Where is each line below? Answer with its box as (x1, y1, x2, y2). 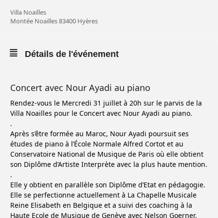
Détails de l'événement (25, 49, 119, 59)
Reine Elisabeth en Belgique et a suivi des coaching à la (10, 200, 192, 210)
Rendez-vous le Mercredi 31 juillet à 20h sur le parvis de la (10, 98, 202, 108)
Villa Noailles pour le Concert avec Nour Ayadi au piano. (10, 109, 192, 118)
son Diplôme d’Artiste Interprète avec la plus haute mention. (10, 160, 207, 169)
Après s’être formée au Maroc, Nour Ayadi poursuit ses (10, 129, 189, 138)
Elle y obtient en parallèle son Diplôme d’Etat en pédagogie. (10, 180, 205, 189)
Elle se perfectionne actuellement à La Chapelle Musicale (10, 190, 197, 200)
